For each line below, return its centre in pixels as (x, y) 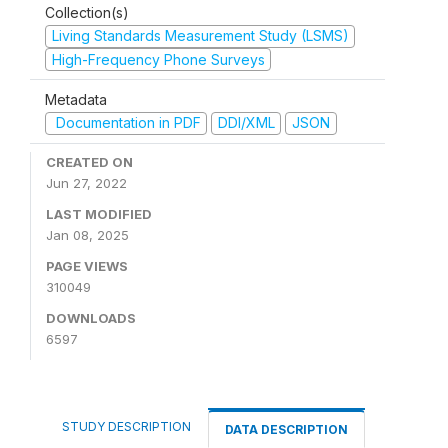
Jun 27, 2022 (86, 182)
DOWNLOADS (91, 317)
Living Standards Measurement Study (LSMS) (200, 35)
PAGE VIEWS (87, 265)
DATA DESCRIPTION (286, 429)
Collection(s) (87, 12)
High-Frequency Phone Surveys (158, 59)
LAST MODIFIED (99, 213)
